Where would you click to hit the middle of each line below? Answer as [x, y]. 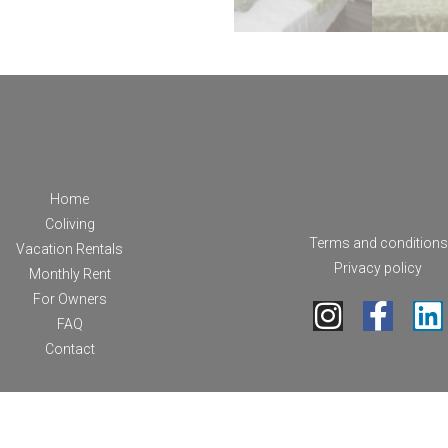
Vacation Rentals [70, 248]
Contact [69, 348]
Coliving [69, 223]
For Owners [69, 298]
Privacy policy [378, 268]
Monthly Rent [69, 273]
